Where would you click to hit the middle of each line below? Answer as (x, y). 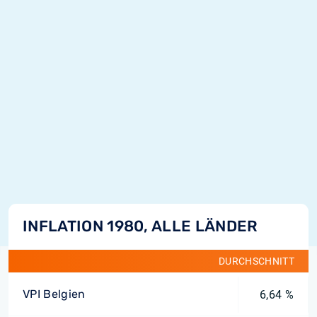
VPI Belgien (54, 294)
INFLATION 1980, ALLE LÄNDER (140, 226)
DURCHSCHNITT (257, 261)
